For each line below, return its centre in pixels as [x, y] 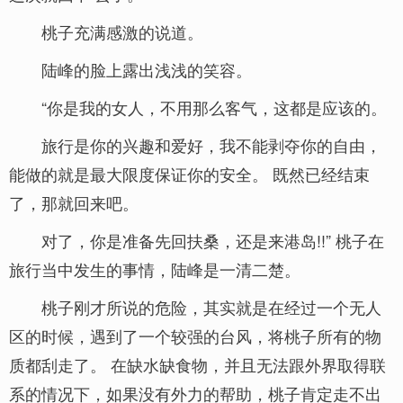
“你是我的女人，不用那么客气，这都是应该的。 [214, 107]
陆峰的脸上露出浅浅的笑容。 [147, 69]
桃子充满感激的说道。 [122, 31]
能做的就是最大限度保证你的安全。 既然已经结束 [189, 174]
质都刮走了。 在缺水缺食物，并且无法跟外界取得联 [197, 364]
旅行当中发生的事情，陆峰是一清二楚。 [155, 269]
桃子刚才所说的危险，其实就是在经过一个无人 [211, 307]
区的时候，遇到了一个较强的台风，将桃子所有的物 [195, 336]
